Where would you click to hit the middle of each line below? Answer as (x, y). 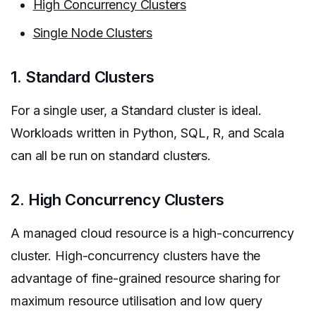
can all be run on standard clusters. (111, 156)
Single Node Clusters (92, 33)
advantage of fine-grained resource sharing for (146, 279)
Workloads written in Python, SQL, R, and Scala (148, 133)
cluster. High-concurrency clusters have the (136, 256)
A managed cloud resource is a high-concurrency (153, 233)
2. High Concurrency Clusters (117, 200)
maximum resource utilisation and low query (136, 301)
